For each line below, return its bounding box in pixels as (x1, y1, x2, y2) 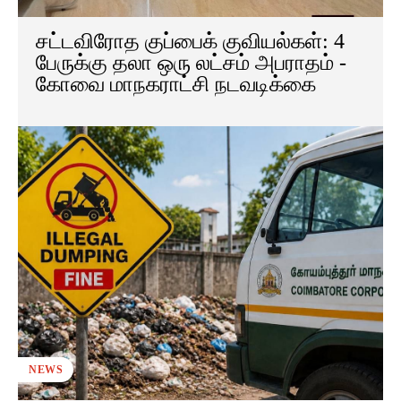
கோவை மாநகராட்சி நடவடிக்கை (36, 73, 316, 97)
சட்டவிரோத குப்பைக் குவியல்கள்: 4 (36, 30, 345, 54)
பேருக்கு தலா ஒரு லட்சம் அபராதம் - (36, 51, 346, 75)
